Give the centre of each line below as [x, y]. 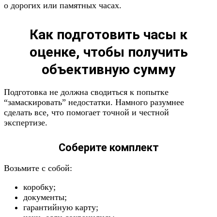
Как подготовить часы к [108, 35]
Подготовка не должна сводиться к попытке [86, 92]
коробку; [39, 187]
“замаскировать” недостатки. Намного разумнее [94, 102]
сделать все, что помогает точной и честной [86, 112]
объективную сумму [108, 70]
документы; [45, 197]
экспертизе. [26, 123]
